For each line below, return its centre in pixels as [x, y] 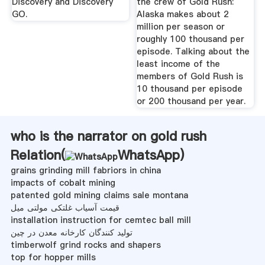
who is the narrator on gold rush [108, 136]
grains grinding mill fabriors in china [85, 170]
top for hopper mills [53, 257]
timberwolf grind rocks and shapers [85, 245]
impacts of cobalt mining [63, 182]
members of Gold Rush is [190, 76]
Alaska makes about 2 [183, 14]
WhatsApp [148, 155]
